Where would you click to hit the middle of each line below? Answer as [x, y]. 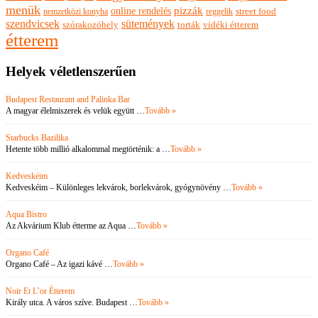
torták [189, 25]
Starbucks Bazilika [37, 137]
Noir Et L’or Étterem [40, 291]
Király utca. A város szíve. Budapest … [72, 302]
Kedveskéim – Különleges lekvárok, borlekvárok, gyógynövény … [119, 187]
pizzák [188, 11]
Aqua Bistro [26, 214]
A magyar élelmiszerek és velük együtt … [75, 110]
